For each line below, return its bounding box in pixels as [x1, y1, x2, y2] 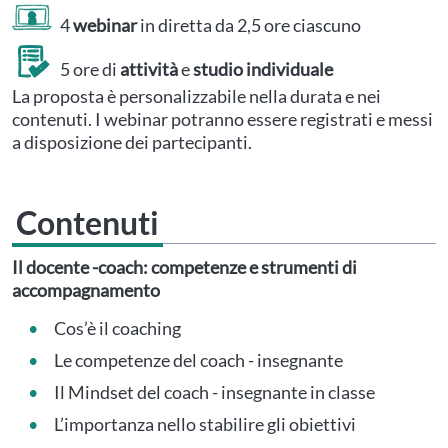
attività [120, 57, 178, 80]
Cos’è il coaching [54, 317, 181, 339]
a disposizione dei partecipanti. [12, 131, 252, 153]
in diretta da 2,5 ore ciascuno [137, 13, 361, 36]
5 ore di [60, 57, 120, 80]
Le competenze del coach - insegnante [54, 349, 343, 371]
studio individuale [193, 57, 333, 80]
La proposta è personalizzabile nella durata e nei [12, 85, 381, 107]
